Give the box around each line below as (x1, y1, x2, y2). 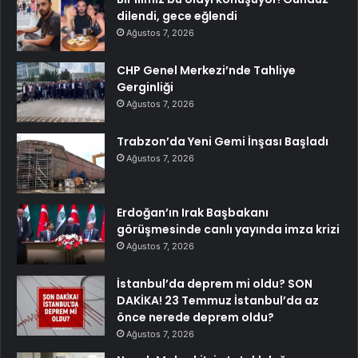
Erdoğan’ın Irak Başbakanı (117, 205, 268, 221)
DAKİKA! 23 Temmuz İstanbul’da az (117, 292, 319, 309)
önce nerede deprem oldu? (117, 309, 274, 326)
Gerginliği (117, 79, 173, 96)
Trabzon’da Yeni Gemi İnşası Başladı (117, 133, 328, 150)
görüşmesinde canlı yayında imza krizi (117, 221, 340, 238)
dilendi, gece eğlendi (117, 8, 237, 25)
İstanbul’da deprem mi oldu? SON (117, 276, 312, 292)
